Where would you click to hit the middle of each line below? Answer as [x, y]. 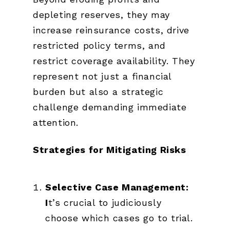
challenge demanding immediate [110, 107]
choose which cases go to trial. [119, 218]
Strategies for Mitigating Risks [110, 149]
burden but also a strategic [98, 92]
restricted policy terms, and [99, 46]
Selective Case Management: [117, 187]
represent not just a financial [102, 76]
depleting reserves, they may [101, 15]
